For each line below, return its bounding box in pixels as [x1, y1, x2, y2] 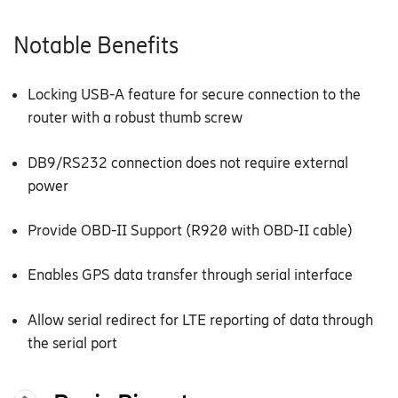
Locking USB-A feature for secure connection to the [28, 85, 361, 104]
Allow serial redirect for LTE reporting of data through [28, 310, 373, 329]
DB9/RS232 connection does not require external [28, 153, 348, 171]
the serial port [28, 333, 117, 352]
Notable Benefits [13, 31, 179, 60]
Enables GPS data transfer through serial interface [28, 266, 353, 284]
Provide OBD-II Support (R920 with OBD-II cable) [28, 221, 353, 240]
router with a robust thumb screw [28, 108, 243, 127]
